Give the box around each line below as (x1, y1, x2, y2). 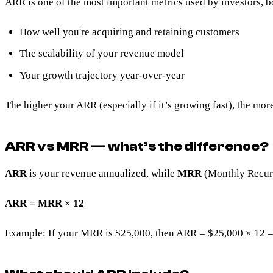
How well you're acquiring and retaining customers (19, 26, 239, 38)
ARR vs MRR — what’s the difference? (5, 138, 269, 154)
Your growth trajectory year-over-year (19, 69, 185, 81)
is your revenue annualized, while (27, 167, 177, 179)
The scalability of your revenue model (19, 48, 184, 60)
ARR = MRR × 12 (5, 197, 84, 209)
